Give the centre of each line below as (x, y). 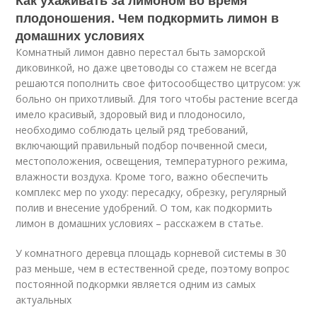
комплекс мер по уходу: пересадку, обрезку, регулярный (151, 192)
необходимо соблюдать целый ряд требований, (132, 130)
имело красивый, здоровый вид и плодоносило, (131, 115)
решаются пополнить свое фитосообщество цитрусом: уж (158, 83)
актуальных (44, 300)
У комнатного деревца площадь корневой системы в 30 (151, 253)
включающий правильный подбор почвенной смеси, (142, 146)
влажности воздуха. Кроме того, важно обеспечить (142, 177)
